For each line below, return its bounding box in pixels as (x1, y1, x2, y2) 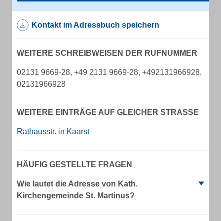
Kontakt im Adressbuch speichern (32, 21, 159, 29)
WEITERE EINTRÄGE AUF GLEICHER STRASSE (17, 108, 193, 116)
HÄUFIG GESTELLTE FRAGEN (17, 160, 132, 169)
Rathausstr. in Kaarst (17, 127, 89, 136)
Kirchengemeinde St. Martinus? (17, 191, 135, 200)
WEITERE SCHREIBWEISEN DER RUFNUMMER (17, 49, 197, 57)
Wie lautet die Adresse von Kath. (17, 180, 138, 188)
